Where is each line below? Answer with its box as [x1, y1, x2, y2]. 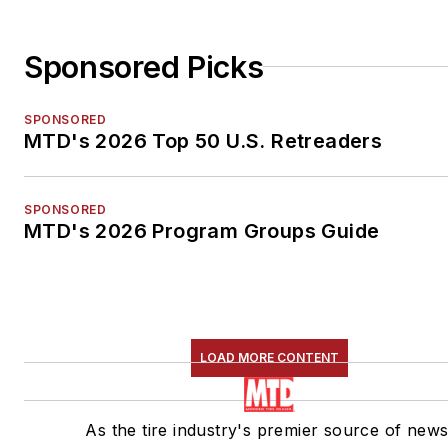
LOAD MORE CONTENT [200, 349, 340, 365]
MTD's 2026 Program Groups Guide [24, 218, 380, 243]
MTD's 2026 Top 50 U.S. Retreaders [24, 128, 383, 153]
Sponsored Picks [24, 48, 264, 85]
